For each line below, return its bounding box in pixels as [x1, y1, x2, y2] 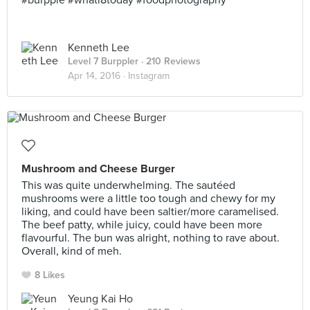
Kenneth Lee [68, 41, 129, 55]
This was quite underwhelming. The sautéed [21, 179, 235, 192]
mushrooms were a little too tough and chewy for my [21, 192, 275, 206]
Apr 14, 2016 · [68, 70, 128, 82]
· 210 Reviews [138, 55, 201, 67]
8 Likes [35, 269, 65, 281]
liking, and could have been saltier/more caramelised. [21, 205, 279, 219]
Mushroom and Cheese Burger [21, 162, 175, 176]
